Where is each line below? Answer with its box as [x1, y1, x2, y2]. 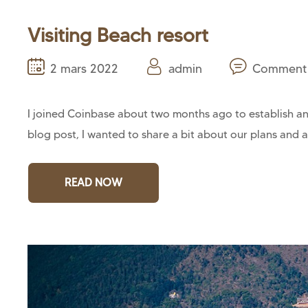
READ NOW [65, 175, 122, 189]
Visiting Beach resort [27, 23, 208, 47]
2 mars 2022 [50, 60, 118, 76]
